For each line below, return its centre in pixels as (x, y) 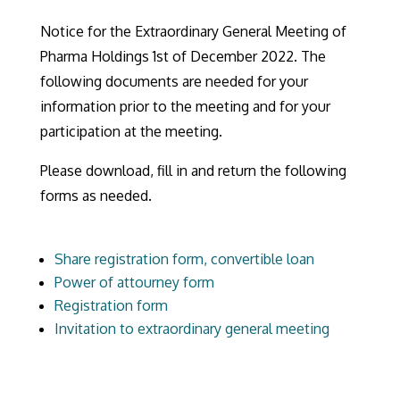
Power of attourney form (134, 282)
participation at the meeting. (133, 131)
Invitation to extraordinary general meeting (192, 329)
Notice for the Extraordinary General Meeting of (193, 31)
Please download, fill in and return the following (193, 171)
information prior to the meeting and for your (185, 106)
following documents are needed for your (174, 81)
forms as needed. (97, 196)
